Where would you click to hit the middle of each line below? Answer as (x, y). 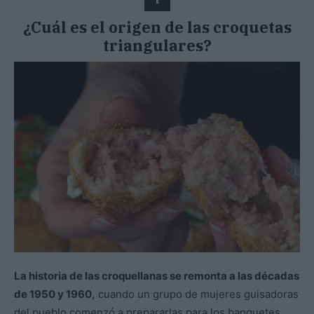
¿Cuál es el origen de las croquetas (157, 27)
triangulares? (157, 46)
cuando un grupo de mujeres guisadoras (197, 294)
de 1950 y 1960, (55, 294)
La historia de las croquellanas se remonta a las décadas (157, 276)
